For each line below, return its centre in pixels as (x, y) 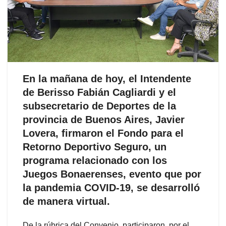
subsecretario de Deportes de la (99, 106)
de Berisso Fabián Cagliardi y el (99, 92)
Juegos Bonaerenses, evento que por (112, 174)
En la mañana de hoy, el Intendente (107, 78)
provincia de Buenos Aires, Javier (104, 119)
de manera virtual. (66, 201)
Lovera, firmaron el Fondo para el (103, 133)
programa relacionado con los (95, 160)
